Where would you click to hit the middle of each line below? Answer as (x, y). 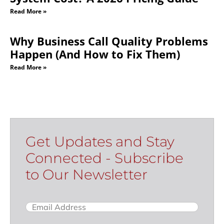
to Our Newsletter (86, 174)
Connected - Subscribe (104, 158)
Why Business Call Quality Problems (109, 41)
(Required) (55, 205)
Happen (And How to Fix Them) (95, 54)
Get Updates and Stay (100, 141)
